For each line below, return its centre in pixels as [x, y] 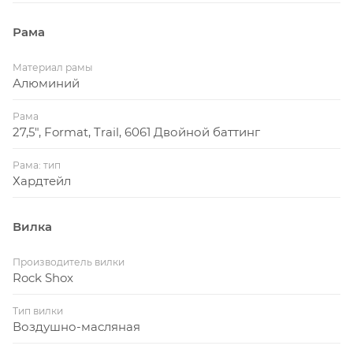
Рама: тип [37, 165]
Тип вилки [38, 311]
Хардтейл [42, 181]
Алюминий [46, 84]
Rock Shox [43, 278]
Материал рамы [53, 68]
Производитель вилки [69, 262]
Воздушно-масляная [76, 327]
